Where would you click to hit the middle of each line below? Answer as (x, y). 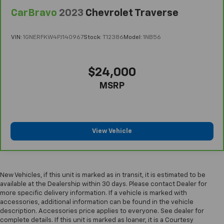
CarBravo (34, 13)
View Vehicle (112, 131)
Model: (133, 38)
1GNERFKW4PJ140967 (53, 38)
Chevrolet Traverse (132, 13)
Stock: (93, 38)
